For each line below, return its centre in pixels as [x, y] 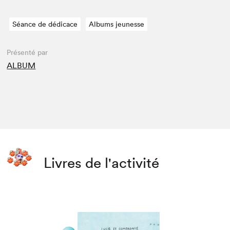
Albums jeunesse [117, 24]
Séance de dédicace [45, 24]
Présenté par [27, 53]
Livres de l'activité [102, 163]
